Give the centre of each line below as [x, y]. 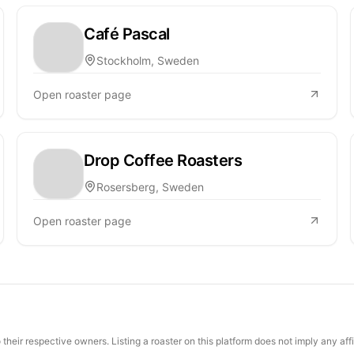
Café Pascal [127, 34]
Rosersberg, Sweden [151, 186]
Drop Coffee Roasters [163, 160]
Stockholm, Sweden [148, 60]
